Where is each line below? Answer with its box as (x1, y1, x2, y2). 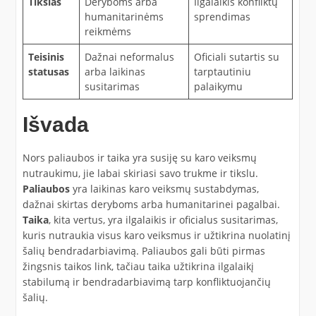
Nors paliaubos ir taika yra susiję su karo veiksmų (22, 150, 257, 164)
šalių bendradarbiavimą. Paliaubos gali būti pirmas (22, 243, 265, 257)
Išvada (22, 112, 89, 136)
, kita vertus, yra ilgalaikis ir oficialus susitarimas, (48, 212, 278, 226)
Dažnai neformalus (84, 49, 174, 63)
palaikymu (193, 79, 243, 93)
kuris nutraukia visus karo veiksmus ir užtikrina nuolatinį (22, 228, 291, 242)
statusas (28, 64, 69, 78)
